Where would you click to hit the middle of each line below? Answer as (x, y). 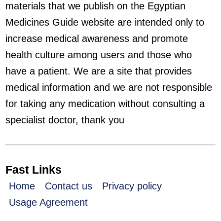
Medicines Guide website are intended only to (105, 22)
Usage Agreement (49, 202)
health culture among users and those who (99, 55)
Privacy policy (132, 186)
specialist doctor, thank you (65, 120)
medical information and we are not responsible (109, 87)
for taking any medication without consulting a (105, 104)
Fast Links (34, 170)
